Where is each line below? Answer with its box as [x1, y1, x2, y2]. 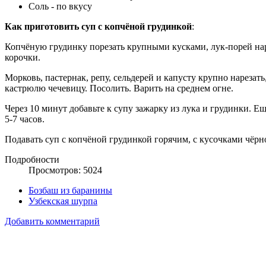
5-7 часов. [5, 113, 47, 124]
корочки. [5, 52, 45, 62]
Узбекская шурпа [28, 195, 97, 206]
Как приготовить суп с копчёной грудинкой [5, 21, 192, 31]
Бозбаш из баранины [28, 185, 112, 195]
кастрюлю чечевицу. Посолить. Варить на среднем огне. [5, 83, 233, 93]
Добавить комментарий [5, 216, 100, 226]
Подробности [5, 154, 59, 164]
